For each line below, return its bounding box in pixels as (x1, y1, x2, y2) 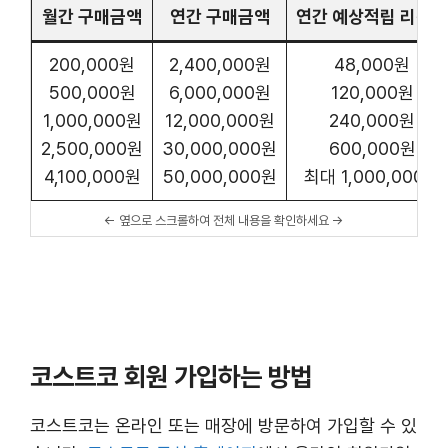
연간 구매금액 (169, 5, 270, 27)
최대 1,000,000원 (304, 165, 440, 187)
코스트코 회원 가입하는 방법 (30, 360, 312, 392)
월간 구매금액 (42, 5, 142, 27)
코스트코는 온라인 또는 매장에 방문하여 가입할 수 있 (30, 414, 417, 436)
